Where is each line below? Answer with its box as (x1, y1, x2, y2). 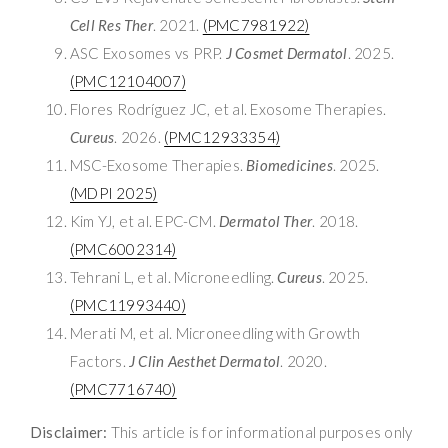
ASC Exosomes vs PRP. (70, 43, 226, 62)
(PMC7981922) (202, 15, 310, 34)
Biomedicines (246, 155, 333, 174)
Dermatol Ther (219, 211, 313, 230)
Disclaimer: (30, 422, 108, 441)
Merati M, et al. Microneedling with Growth (70, 323, 361, 342)
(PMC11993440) (70, 295, 186, 314)
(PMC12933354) (164, 127, 281, 146)
